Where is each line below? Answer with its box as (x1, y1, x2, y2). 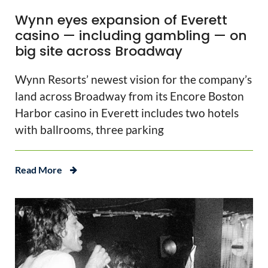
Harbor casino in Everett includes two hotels (15, 106, 239, 120)
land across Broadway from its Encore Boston (15, 89, 244, 103)
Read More (15, 164, 62, 176)
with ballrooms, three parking (15, 123, 164, 137)
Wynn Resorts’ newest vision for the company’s (15, 72, 252, 87)
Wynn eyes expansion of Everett (15, 11, 227, 30)
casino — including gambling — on (15, 26, 247, 45)
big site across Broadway (15, 42, 182, 61)
